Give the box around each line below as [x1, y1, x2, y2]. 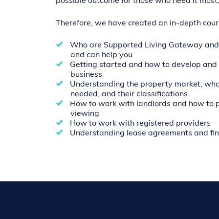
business [70, 71, 102, 79]
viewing [70, 110, 99, 118]
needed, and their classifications [70, 90, 188, 99]
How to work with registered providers [70, 120, 211, 128]
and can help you [70, 51, 132, 60]
